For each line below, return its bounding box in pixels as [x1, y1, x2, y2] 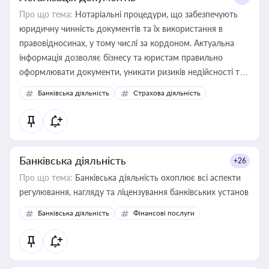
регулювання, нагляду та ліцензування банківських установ [19, 187, 249, 197]
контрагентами [19, 95, 78, 106]
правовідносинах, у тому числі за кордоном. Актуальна [19, 38, 234, 48]
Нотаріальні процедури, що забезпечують [73, 9, 238, 19]
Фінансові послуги [133, 208, 195, 217]
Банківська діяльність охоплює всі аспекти [73, 172, 241, 183]
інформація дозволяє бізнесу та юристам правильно [19, 52, 223, 62]
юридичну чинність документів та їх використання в [19, 23, 223, 34]
